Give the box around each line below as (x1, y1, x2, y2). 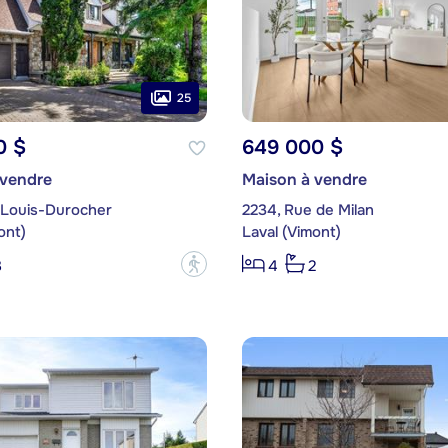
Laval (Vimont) (241, 222, 341, 243)
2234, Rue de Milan (241, 200, 374, 221)
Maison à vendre (241, 169, 367, 191)
